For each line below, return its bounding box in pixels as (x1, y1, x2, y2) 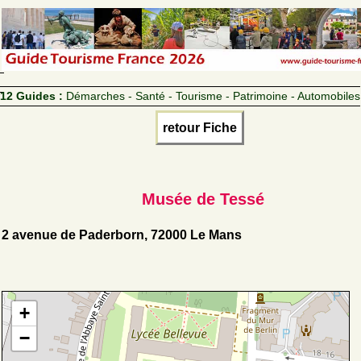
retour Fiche (163, 120, 237, 135)
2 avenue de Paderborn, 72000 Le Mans (2, 227, 242, 242)
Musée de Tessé (142, 189, 264, 208)
